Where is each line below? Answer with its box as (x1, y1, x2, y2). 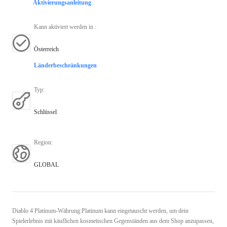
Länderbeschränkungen (34, 61, 97, 69)
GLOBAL (34, 161, 59, 168)
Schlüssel (34, 108, 57, 116)
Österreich (34, 45, 59, 53)
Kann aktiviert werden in (34, 23, 95, 30)
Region (34, 138, 51, 146)
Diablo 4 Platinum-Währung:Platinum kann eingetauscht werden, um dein (12, 207, 188, 214)
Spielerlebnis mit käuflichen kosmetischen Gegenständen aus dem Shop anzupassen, (12, 217, 214, 224)
